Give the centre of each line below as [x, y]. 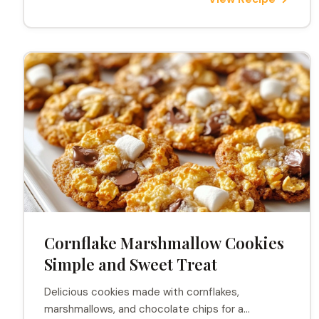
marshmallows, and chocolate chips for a [144, 309]
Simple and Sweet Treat [131, 264]
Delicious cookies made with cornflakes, [142, 292]
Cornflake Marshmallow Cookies [164, 243]
